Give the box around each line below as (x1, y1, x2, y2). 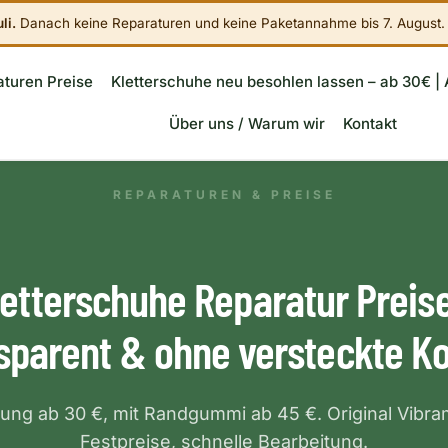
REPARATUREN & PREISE (112, 187, 336, 202)
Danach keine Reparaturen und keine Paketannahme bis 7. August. (16, 15, 445, 31)
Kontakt (342, 114, 397, 133)
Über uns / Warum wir (168, 114, 325, 133)
